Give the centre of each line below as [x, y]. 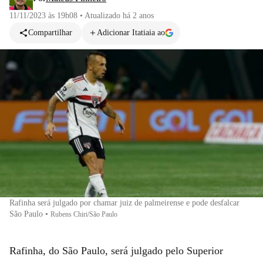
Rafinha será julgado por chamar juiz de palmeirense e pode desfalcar [124, 203]
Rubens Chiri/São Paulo [84, 214]
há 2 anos [138, 16]
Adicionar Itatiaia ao [131, 33]
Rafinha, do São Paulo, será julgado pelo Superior [116, 250]
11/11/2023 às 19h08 [43, 16]
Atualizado [104, 16]
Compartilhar [50, 33]
